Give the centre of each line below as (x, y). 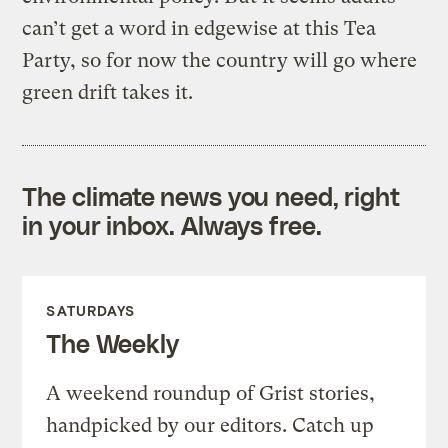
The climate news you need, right (211, 195)
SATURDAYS (91, 310)
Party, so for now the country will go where (220, 60)
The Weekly (112, 342)
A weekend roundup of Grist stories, (211, 393)
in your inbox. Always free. (172, 224)
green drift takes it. (108, 92)
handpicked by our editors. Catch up (210, 425)
